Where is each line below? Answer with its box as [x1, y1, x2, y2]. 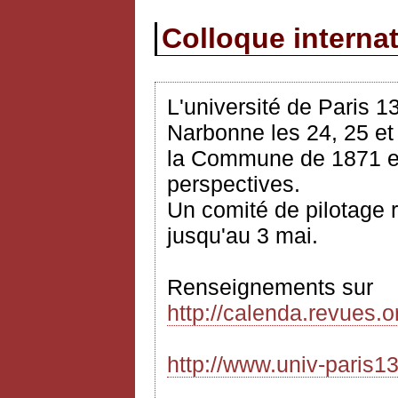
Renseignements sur [167, 275, 373, 299]
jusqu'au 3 [167, 223, 275, 248]
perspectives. [167, 171, 300, 196]
